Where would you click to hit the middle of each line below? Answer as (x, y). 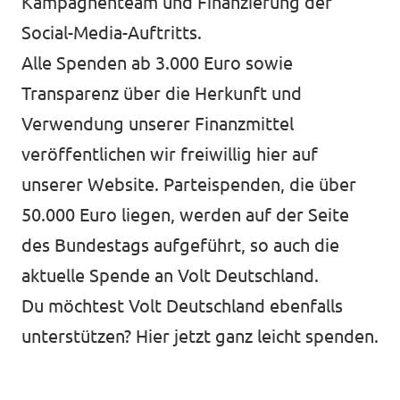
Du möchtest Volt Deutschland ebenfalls (182, 306)
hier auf (287, 154)
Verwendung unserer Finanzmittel (158, 124)
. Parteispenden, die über (255, 184)
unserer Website (88, 184)
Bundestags (102, 245)
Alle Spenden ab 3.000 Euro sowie (157, 63)
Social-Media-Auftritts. (112, 33)
